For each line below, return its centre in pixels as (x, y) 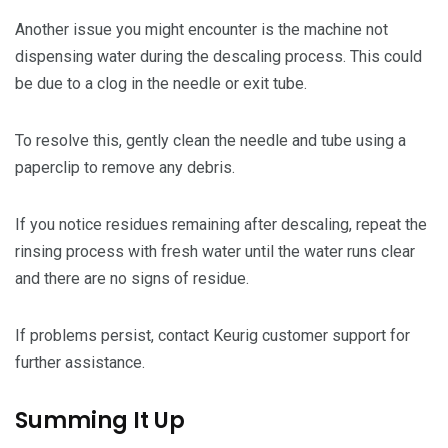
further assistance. (80, 362)
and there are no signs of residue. (132, 278)
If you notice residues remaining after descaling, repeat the (221, 224)
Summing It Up (102, 420)
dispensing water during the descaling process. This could (218, 56)
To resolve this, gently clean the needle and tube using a (210, 140)
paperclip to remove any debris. (125, 167)
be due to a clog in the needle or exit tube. (161, 83)
